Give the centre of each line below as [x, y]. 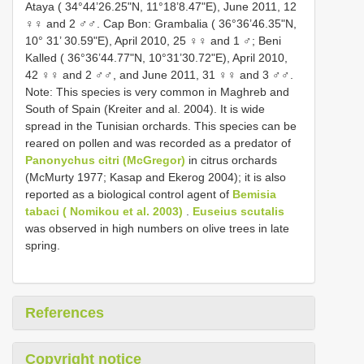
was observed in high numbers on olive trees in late [157, 228]
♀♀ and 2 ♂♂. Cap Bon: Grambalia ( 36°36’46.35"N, [161, 23]
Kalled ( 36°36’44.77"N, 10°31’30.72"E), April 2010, [156, 57]
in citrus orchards [231, 160]
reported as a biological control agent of [129, 194]
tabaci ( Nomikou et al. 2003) [104, 211]
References [65, 312]
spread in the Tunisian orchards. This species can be [161, 126]
